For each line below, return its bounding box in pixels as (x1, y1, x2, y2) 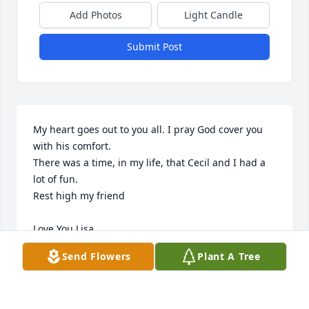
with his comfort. (33, 139, 117, 153)
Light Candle (184, 8, 243, 22)
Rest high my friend (33, 189, 128, 203)
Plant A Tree (197, 250, 261, 263)
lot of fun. (33, 172, 83, 186)
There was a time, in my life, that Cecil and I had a (33, 156, 266, 170)
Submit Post (127, 40, 182, 54)
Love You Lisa (33, 222, 94, 236)
